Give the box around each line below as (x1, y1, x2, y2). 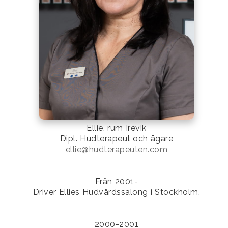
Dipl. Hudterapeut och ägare (60, 134, 174, 144)
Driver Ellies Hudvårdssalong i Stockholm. (33, 187, 201, 197)
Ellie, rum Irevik (87, 123, 147, 133)
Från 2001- (95, 177, 138, 187)
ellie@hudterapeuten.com (65, 145, 168, 155)
